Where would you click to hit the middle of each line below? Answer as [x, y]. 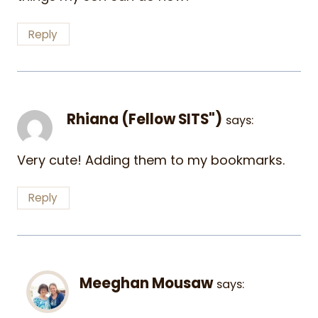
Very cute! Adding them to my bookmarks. [151, 160]
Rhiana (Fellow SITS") [144, 120]
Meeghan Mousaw [146, 284]
